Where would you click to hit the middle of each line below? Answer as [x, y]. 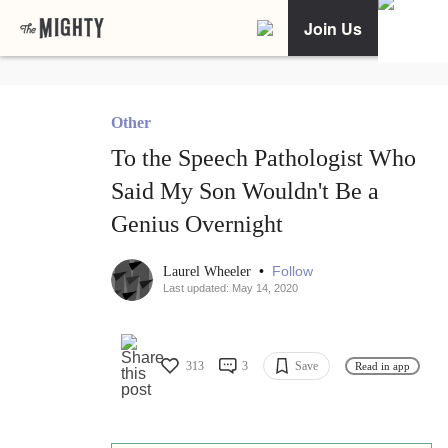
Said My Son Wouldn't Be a [245, 191]
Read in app [382, 365]
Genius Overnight [197, 224]
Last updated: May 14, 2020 [230, 288]
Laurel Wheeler [209, 272]
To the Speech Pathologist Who [263, 158]
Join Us [333, 28]
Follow [292, 271]
